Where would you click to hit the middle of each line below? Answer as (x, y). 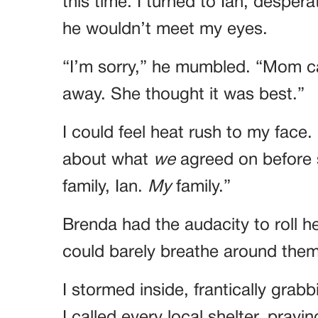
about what (108, 160)
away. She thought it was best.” (183, 95)
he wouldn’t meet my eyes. (165, 30)
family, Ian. (105, 187)
